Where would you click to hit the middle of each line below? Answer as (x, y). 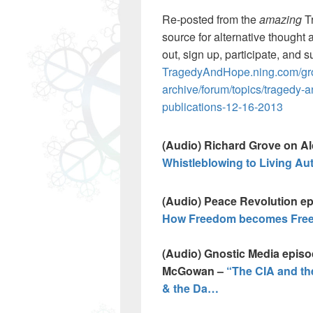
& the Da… (190, 288)
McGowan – (194, 271)
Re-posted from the (211, 19)
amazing (281, 19)
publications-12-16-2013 (223, 107)
